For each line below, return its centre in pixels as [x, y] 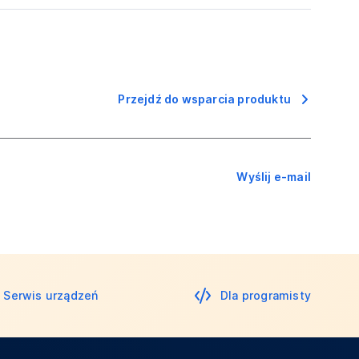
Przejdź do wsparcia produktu [204, 99]
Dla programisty [265, 295]
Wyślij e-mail [274, 177]
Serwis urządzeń [51, 295]
